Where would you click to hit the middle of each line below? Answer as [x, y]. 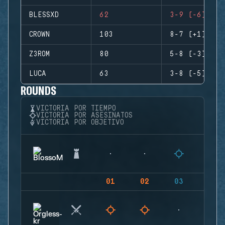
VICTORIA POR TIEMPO [76, 108]
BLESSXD [44, 15]
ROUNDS [39, 90]
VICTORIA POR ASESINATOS [84, 116]
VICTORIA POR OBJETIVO [80, 123]
